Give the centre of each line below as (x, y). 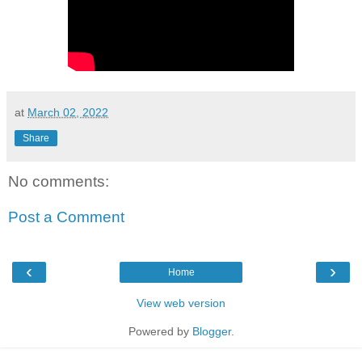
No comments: (59, 182)
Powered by (160, 332)
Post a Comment (66, 217)
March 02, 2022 (68, 113)
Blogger (211, 332)
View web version (181, 303)
